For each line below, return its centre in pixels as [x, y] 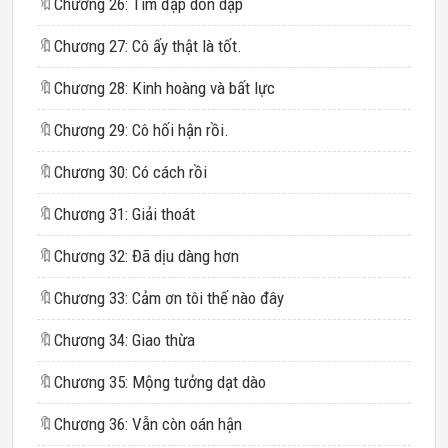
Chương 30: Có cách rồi [130, 172]
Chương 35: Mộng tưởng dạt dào [160, 382]
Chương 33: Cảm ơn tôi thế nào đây [169, 298]
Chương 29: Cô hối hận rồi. [141, 130]
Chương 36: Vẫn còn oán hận [148, 424]
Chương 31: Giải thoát [124, 214]
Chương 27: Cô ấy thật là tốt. [148, 46]
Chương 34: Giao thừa [124, 340]
